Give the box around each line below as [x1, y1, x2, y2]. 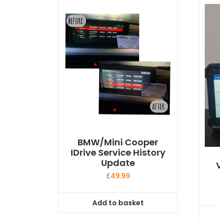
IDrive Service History [70, 146, 165, 159]
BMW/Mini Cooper [78, 136, 159, 149]
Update [101, 157, 135, 169]
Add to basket [92, 197, 144, 208]
